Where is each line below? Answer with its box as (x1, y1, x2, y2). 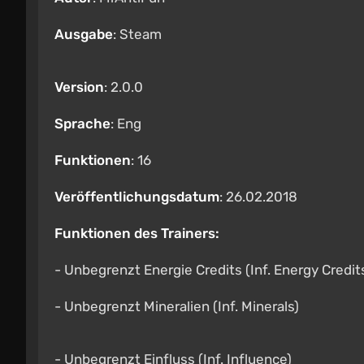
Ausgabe (54, 26, 113, 42)
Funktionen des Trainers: (54, 225, 219, 241)
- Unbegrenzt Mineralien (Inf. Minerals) (54, 298, 299, 314)
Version (54, 79, 104, 95)
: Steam (113, 26, 162, 42)
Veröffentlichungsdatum (54, 188, 219, 205)
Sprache (54, 115, 110, 132)
